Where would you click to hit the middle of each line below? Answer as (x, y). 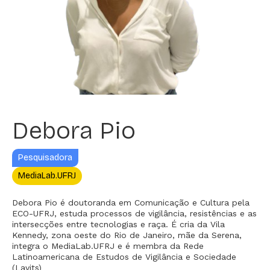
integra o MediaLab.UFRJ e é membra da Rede (108, 246)
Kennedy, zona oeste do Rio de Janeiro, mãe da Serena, (127, 235)
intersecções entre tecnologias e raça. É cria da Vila (118, 224)
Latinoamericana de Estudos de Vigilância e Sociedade (124, 257)
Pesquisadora (45, 158)
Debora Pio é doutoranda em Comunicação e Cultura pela (131, 203)
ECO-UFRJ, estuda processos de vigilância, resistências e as (134, 214)
